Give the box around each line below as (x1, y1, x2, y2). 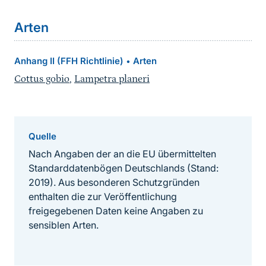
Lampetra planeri (74, 73, 150, 85)
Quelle (28, 131, 56, 142)
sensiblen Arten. (28, 219, 99, 232)
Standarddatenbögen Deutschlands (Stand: (28, 162, 218, 175)
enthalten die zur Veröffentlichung (28, 191, 177, 203)
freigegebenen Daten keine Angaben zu (28, 205, 203, 217)
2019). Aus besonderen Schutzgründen (28, 176, 199, 189)
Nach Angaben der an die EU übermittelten (28, 148, 216, 160)
